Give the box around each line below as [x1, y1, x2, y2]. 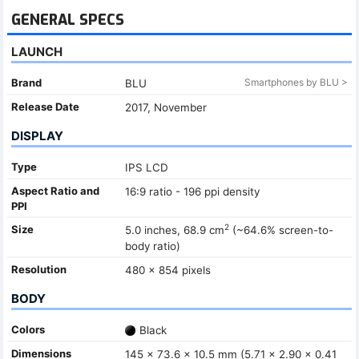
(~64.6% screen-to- [228, 223, 333, 236]
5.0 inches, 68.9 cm [124, 223, 224, 236]
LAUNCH [11, 43, 63, 59]
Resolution [11, 262, 67, 276]
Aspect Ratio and [11, 184, 99, 197]
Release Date [11, 99, 79, 113]
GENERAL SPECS [11, 10, 124, 30]
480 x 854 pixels [124, 263, 211, 276]
